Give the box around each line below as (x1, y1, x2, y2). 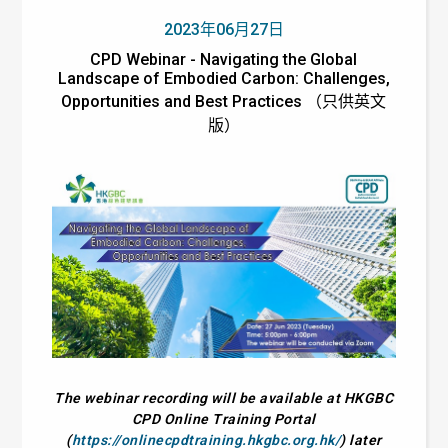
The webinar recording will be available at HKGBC (54, 390, 394, 407)
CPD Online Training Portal (131, 411, 316, 428)
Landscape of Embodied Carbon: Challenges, (57, 69, 390, 88)
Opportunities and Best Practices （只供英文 (61, 92, 387, 111)
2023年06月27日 (163, 20, 284, 39)
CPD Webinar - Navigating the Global (90, 50, 358, 69)
